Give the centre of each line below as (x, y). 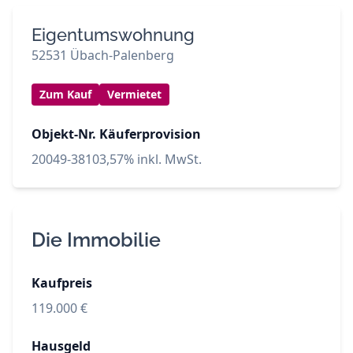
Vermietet (134, 94)
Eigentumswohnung (113, 35)
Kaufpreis (62, 283)
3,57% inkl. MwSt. (150, 159)
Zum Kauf (65, 94)
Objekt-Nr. (64, 134)
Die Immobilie (96, 240)
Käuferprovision (150, 134)
